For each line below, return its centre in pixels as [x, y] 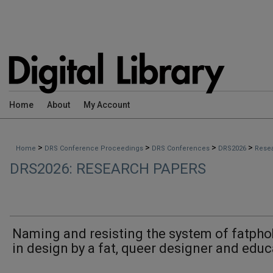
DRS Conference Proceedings [95, 148]
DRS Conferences [182, 148]
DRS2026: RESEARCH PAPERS [108, 169]
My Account [107, 105]
